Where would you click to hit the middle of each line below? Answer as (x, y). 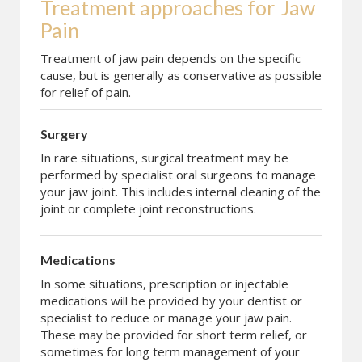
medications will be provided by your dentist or (171, 301)
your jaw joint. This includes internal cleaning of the (181, 192)
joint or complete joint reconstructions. (148, 209)
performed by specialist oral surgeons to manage (178, 175)
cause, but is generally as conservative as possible (181, 76)
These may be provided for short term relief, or (174, 335)
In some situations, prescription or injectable (164, 284)
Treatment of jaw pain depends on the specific (170, 59)
